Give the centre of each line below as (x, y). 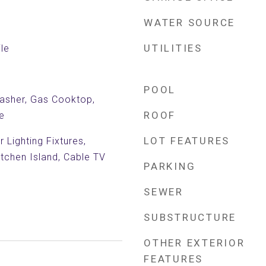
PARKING (170, 166)
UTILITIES (173, 48)
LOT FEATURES (187, 141)
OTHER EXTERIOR (194, 243)
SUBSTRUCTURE (190, 217)
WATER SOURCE (189, 23)
